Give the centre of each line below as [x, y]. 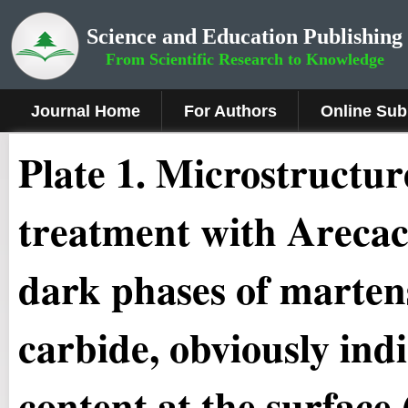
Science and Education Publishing [245, 36]
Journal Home [86, 111]
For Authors [230, 111]
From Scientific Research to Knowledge [245, 59]
